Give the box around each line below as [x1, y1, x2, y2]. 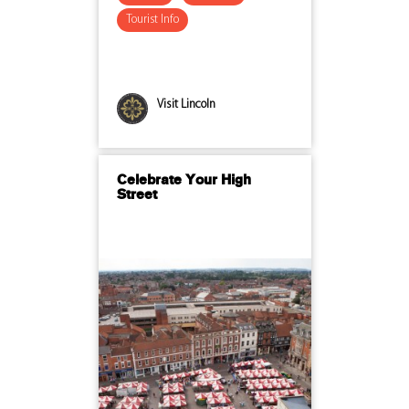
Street [116, 187, 157, 203]
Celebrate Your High [116, 173, 251, 188]
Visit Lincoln [156, 98, 215, 110]
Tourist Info [125, 13, 179, 26]
